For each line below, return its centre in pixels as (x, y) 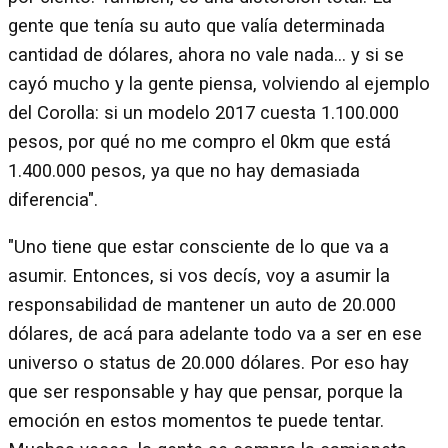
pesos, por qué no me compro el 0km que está (199, 141)
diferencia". (53, 199)
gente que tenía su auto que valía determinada (196, 25)
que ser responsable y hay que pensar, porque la (205, 392)
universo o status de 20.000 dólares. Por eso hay (208, 363)
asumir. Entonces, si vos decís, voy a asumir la (199, 276)
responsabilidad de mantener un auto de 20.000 (202, 305)
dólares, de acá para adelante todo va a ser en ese (215, 334)
